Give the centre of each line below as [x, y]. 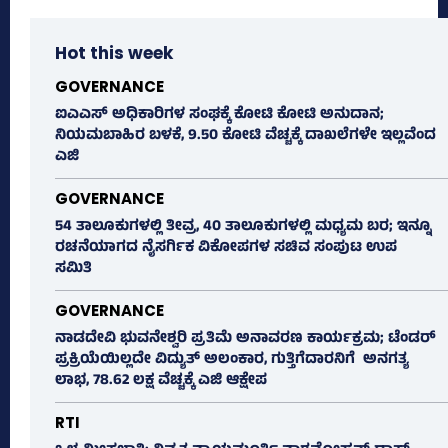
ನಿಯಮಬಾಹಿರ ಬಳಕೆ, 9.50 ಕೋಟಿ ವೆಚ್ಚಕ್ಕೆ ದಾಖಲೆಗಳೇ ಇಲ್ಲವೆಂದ [245, 136]
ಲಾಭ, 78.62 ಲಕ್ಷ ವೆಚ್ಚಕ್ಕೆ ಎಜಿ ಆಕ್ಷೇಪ [161, 381]
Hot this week [114, 52]
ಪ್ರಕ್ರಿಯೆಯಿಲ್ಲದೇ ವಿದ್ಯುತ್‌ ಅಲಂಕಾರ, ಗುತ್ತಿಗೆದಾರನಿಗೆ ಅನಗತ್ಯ [232, 360]
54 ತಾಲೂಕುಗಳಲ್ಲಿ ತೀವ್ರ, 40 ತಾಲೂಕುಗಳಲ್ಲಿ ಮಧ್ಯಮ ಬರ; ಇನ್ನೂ [243, 227]
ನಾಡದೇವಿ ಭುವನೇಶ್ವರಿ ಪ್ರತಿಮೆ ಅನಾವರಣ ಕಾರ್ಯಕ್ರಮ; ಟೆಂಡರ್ [245, 339]
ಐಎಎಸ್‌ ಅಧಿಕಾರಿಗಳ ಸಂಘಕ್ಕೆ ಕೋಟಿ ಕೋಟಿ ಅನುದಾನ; [219, 115]
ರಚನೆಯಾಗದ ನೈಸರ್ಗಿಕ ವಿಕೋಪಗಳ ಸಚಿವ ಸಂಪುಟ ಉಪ [226, 248]
